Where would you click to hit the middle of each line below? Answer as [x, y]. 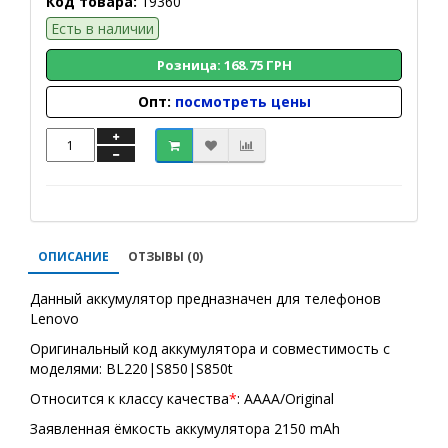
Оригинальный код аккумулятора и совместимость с [210, 348]
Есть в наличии [102, 28]
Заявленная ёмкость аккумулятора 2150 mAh [185, 428]
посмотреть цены [242, 101]
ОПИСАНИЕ [73, 256]
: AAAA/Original [285, 398]
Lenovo [54, 318]
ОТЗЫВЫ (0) [165, 256]
